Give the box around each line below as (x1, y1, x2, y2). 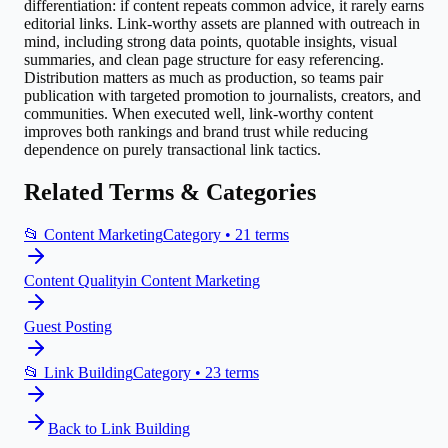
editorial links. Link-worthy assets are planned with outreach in (24, 14, 420, 32)
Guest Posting (24, 317, 112, 335)
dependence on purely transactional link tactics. (24, 140, 321, 158)
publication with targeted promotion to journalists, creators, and (24, 86, 421, 104)
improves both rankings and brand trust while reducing (24, 122, 368, 140)
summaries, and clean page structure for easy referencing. (24, 50, 384, 68)
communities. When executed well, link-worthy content (24, 104, 373, 122)
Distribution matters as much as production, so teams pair (24, 68, 383, 86)
